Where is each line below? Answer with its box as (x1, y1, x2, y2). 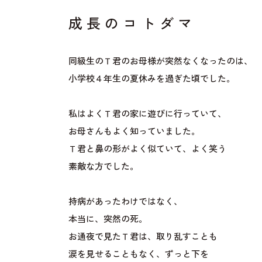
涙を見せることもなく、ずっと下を (68, 249, 209, 261)
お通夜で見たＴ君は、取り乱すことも (68, 231, 218, 243)
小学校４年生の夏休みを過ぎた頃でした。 (68, 73, 235, 85)
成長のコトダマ (68, 15, 196, 34)
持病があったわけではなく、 (68, 196, 182, 208)
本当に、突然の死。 (68, 213, 147, 226)
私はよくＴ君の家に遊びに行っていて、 (68, 108, 226, 120)
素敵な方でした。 (68, 161, 139, 173)
